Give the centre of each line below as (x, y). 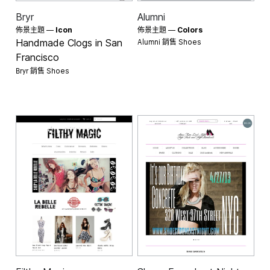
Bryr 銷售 (31, 69)
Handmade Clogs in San (69, 42)
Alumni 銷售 (158, 40)
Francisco (38, 57)
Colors (190, 30)
